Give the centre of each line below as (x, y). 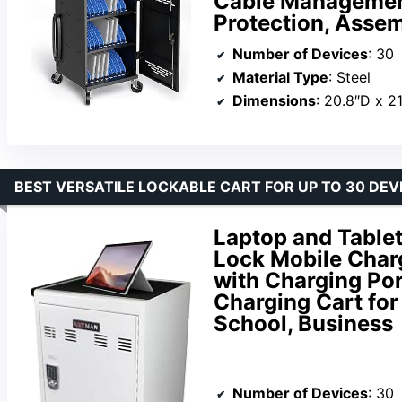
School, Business (303, 323)
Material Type (280, 77)
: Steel (350, 77)
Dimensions (274, 100)
